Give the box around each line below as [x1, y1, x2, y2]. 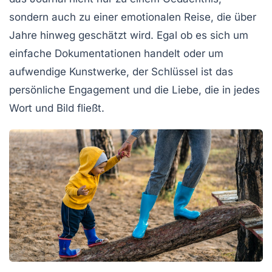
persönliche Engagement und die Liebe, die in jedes [9, 83, 260, 96]
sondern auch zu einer [9, 10, 121, 23]
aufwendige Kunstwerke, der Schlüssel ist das [9, 65, 233, 78]
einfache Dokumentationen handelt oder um [9, 47, 223, 59]
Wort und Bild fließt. [9, 101, 104, 114]
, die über [211, 10, 256, 23]
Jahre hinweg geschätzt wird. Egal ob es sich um [9, 29, 248, 41]
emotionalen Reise [121, 10, 211, 23]
